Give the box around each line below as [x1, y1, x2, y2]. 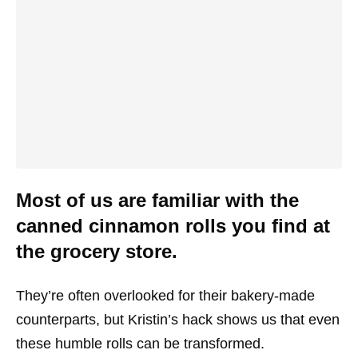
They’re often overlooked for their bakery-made [16, 287, 315, 304]
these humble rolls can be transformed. [16, 335, 265, 352]
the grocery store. [16, 240, 177, 262]
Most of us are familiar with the [16, 189, 299, 211]
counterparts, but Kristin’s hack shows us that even [16, 311, 340, 328]
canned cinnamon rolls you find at [16, 214, 330, 237]
